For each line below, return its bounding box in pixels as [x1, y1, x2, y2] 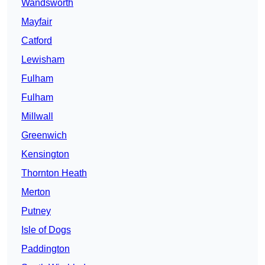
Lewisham [21, 54, 64, 65]
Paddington [21, 244, 70, 254]
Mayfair [21, 17, 52, 27]
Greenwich [21, 130, 67, 141]
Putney [21, 206, 51, 216]
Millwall [21, 111, 53, 122]
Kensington [21, 149, 69, 160]
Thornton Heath [21, 168, 87, 179]
